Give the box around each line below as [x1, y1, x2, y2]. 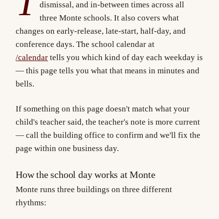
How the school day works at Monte [16, 169, 155, 180]
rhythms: [16, 197, 46, 207]
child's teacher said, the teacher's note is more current [16, 117, 200, 127]
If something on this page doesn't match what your [16, 104, 190, 113]
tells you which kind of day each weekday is [48, 53, 203, 63]
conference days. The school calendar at [16, 40, 154, 49]
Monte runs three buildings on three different [16, 184, 172, 194]
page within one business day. [16, 143, 119, 153]
